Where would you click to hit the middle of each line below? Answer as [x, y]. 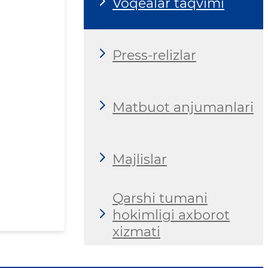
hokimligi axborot [171, 215]
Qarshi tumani [160, 199]
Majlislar [140, 159]
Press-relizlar [154, 55]
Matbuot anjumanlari [183, 107]
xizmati [136, 232]
